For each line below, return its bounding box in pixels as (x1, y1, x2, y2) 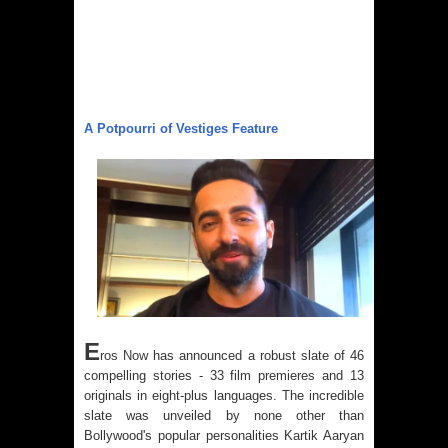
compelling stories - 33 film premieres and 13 (84, 367, 364, 383)
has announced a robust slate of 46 (148, 347, 364, 363)
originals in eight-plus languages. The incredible (84, 387, 364, 403)
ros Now (100, 347, 149, 363)
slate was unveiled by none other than (84, 407, 364, 423)
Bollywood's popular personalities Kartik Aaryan (84, 427, 364, 443)
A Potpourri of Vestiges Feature (84, 120, 278, 136)
